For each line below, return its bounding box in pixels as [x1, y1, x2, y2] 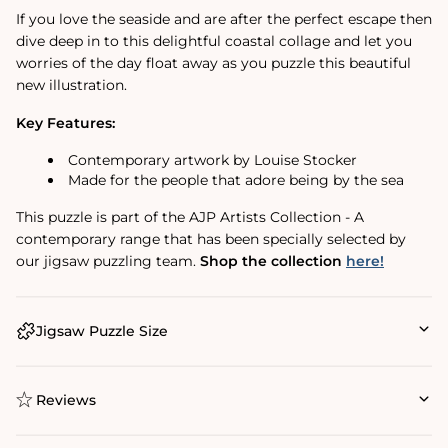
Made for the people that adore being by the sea [68, 170, 408, 189]
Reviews [36, 391, 96, 410]
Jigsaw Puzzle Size [36, 321, 168, 340]
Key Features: [16, 113, 115, 132]
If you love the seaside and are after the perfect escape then [16, 9, 432, 28]
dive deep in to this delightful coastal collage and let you [16, 31, 412, 50]
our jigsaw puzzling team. [16, 251, 200, 270]
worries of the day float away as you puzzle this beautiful [16, 53, 411, 72]
